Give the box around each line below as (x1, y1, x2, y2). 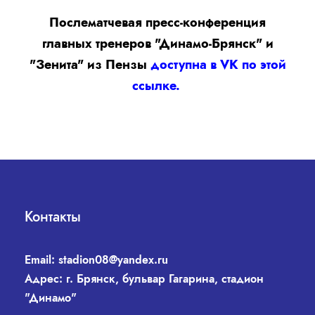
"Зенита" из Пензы (29, 56, 150, 75)
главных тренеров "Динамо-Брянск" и (41, 34, 274, 53)
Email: (25, 252, 58, 269)
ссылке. (131, 77, 184, 96)
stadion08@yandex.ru (58, 252, 168, 269)
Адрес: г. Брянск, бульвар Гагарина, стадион (25, 271, 264, 288)
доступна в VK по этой (150, 56, 286, 75)
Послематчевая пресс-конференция (49, 13, 266, 32)
